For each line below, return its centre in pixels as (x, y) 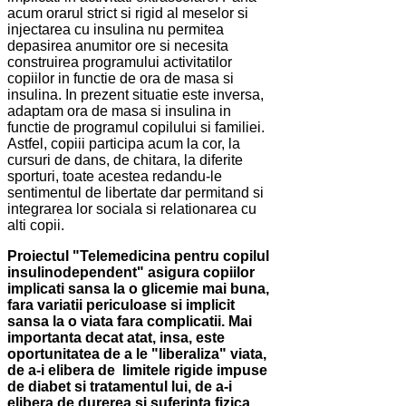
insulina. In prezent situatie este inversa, (135, 95)
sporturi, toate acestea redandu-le (115, 177)
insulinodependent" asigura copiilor (131, 273)
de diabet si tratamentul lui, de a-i (120, 387)
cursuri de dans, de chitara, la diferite (125, 160)
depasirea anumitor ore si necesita (118, 46)
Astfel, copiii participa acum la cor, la (124, 144)
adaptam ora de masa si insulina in (119, 111)
